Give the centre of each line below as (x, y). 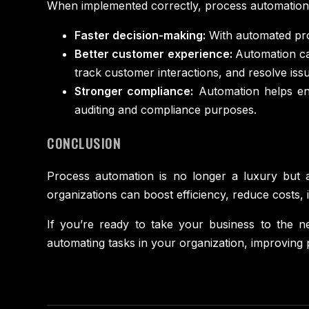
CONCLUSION (84, 143)
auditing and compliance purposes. (166, 110)
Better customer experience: (155, 54)
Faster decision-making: (140, 36)
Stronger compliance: (134, 91)
